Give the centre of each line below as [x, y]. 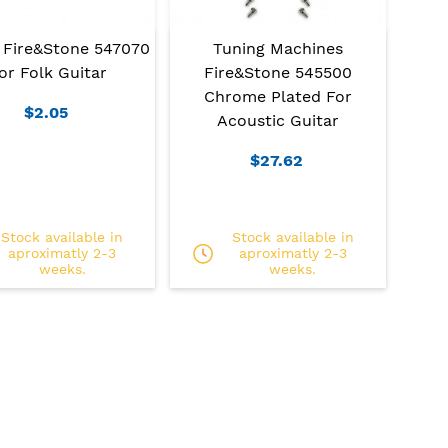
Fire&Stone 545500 [278, 73]
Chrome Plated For [278, 97]
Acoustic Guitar [278, 121]
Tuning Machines [278, 49]
